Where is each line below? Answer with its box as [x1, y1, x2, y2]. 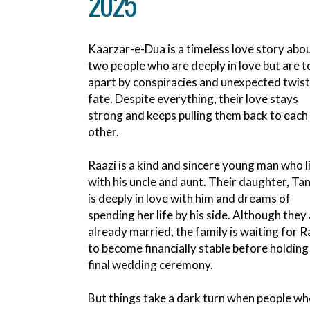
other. [88, 125, 119, 140]
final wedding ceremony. [88, 257, 213, 273]
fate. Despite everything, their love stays [88, 91, 298, 107]
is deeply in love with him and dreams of [88, 191, 291, 206]
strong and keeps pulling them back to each [88, 108, 308, 123]
